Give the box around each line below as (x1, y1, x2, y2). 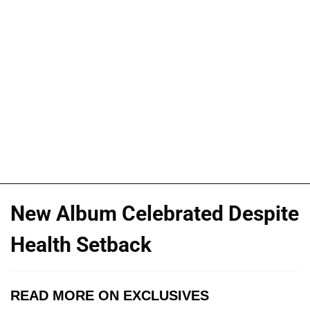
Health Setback (10, 232, 152, 257)
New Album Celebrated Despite (10, 201, 299, 226)
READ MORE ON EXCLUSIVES (10, 288, 209, 304)
